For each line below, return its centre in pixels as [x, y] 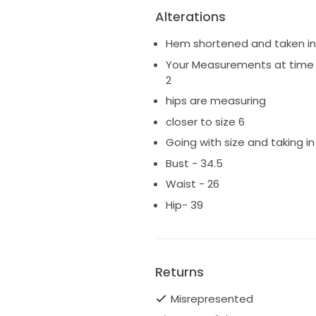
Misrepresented [212, 298]
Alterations [190, 17]
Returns [179, 272]
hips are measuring [215, 101]
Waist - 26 [192, 184]
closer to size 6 [205, 121]
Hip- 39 [184, 205]
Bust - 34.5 [194, 163]
